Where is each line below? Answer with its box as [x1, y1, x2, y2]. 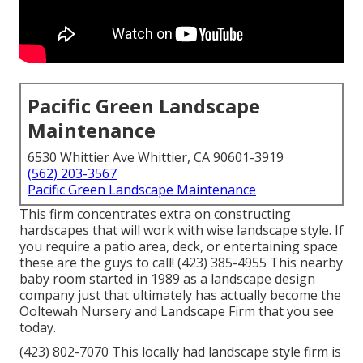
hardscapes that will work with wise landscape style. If [19, 221, 344, 240]
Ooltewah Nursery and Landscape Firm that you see [19, 302, 334, 321]
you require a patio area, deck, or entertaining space [19, 237, 338, 256]
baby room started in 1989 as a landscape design [19, 270, 315, 288]
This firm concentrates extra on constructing [19, 205, 291, 224]
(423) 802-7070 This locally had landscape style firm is [19, 343, 341, 361]
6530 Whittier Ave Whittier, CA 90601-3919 [28, 148, 284, 167]
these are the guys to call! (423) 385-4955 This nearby [19, 254, 343, 272]
